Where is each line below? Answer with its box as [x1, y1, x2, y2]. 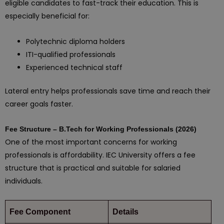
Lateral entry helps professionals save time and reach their [5, 85, 210, 96]
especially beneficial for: [5, 11, 89, 21]
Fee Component [9, 207, 70, 216]
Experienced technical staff [26, 62, 122, 72]
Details [112, 207, 138, 216]
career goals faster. [5, 98, 73, 109]
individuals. [5, 176, 42, 186]
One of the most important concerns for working [5, 137, 177, 147]
